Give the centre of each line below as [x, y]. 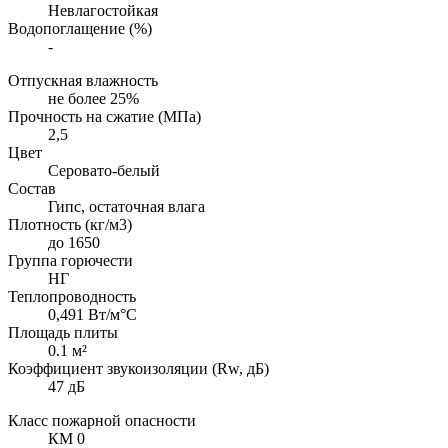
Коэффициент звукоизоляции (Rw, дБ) [138, 368]
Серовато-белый [104, 170]
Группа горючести [70, 260]
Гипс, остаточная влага [126, 206]
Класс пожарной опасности [102, 420]
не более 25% [93, 98]
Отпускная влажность [83, 80]
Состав [32, 188]
